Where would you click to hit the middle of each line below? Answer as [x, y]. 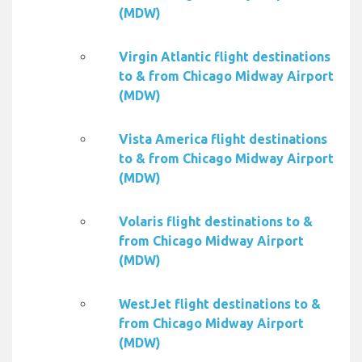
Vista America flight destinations [223, 139]
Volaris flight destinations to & [216, 222]
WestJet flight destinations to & [220, 304]
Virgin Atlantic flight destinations [225, 57]
